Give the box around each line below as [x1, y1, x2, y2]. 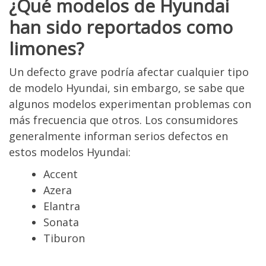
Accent [43, 167, 78, 181]
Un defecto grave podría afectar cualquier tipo [9, 65, 249, 79]
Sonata [43, 215, 79, 229]
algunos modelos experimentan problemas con [9, 97, 251, 111]
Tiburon [43, 231, 85, 245]
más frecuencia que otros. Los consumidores [9, 113, 238, 127]
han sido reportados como [9, 15, 233, 39]
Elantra [43, 199, 80, 213]
